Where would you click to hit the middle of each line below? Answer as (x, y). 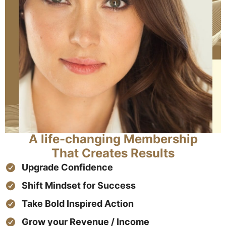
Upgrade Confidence (67, 167)
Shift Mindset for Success (78, 186)
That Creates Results (113, 153)
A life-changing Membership (113, 139)
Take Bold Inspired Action (77, 204)
